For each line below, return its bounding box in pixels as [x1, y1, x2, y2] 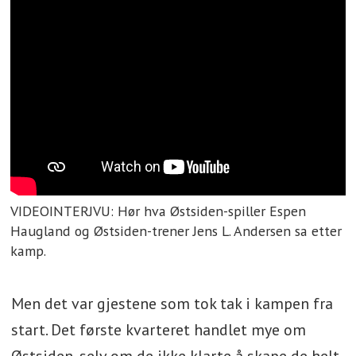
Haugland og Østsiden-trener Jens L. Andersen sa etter [10, 222, 342, 241]
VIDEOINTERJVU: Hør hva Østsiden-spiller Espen [10, 202, 307, 221]
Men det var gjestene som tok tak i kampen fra [10, 292, 333, 314]
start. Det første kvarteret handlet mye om [10, 319, 306, 340]
